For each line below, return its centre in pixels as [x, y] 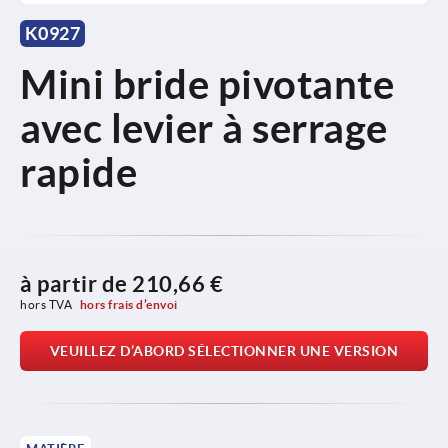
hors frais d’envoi [128, 304]
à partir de [76, 283]
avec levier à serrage [204, 128]
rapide [78, 172]
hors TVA [47, 304]
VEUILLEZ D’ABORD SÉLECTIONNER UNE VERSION [224, 350]
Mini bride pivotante [207, 84]
